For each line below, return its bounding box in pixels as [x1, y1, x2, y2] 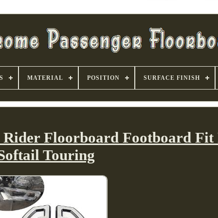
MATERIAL [27, 74, 63, 81]
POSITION [87, 74, 120, 81]
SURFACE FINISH [144, 74, 200, 81]
